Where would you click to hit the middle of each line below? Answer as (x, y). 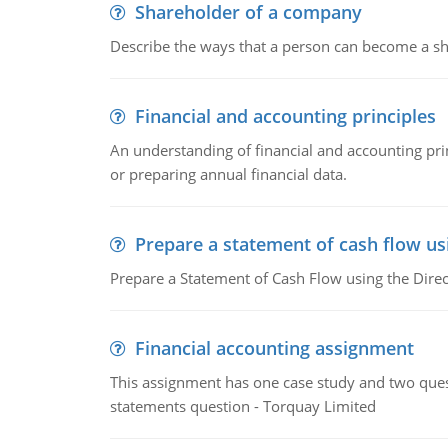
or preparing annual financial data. (228, 174)
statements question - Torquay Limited (242, 406)
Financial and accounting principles (285, 116)
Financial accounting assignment (274, 348)
